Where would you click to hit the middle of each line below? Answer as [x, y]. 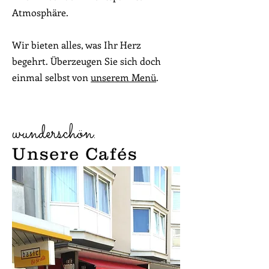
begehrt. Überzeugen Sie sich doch [86, 61]
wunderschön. [54, 133]
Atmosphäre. [40, 12]
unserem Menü [123, 77]
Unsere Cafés [75, 154]
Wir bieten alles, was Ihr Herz [77, 45]
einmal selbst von [51, 77]
